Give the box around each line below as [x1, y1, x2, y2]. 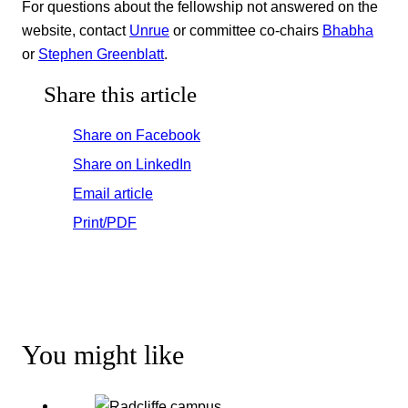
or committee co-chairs [169, 21, 322, 38]
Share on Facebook [73, 127, 200, 144]
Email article [73, 185, 153, 202]
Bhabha [322, 21, 373, 38]
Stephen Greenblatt [38, 45, 164, 62]
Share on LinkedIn [73, 156, 191, 173]
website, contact [22, 21, 129, 38]
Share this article [44, 82, 197, 107]
